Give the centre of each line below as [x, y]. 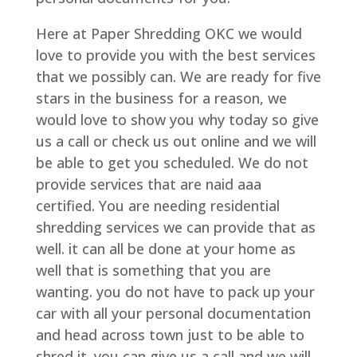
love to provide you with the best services [175, 55]
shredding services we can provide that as [175, 228]
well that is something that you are [153, 271]
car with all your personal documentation [173, 314]
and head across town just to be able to [170, 335]
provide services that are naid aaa [148, 184]
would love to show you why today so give [177, 120]
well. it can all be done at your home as [165, 249]
